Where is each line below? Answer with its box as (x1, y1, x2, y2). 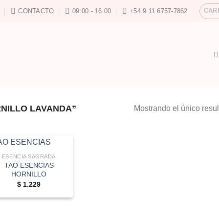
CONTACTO (18, 7, 54, 15)
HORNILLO (11, 170, 46, 178)
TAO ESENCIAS (4, 161, 54, 170)
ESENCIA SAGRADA (1, 153, 56, 160)
